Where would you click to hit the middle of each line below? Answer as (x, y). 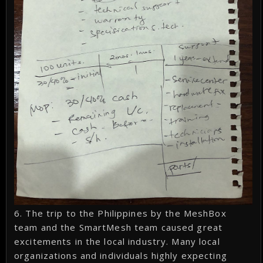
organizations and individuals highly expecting (121, 256)
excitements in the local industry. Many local (117, 242)
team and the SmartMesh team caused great (119, 227)
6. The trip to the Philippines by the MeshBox (120, 213)
